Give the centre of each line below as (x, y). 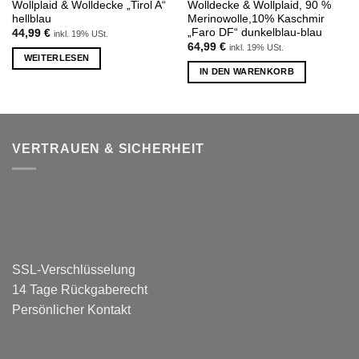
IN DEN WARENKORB (247, 72)
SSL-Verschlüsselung (74, 269)
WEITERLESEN (56, 58)
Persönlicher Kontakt (71, 309)
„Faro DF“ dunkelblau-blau (254, 33)
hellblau (31, 19)
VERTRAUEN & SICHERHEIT (108, 149)
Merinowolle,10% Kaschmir (256, 19)
